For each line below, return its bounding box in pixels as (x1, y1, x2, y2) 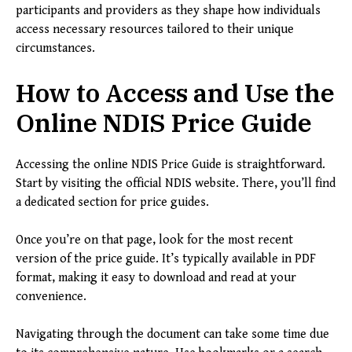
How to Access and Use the (16, 76, 335, 110)
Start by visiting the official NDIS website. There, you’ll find (16, 176, 335, 192)
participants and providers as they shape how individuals (16, 3, 321, 19)
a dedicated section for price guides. (16, 195, 209, 211)
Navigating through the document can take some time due (16, 327, 329, 343)
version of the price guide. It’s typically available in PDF (16, 251, 316, 267)
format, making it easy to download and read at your (16, 270, 296, 286)
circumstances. (16, 41, 95, 57)
